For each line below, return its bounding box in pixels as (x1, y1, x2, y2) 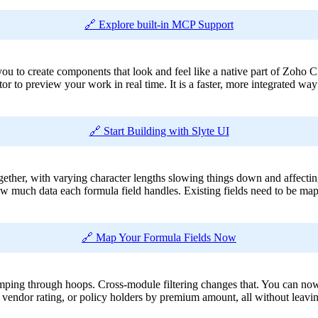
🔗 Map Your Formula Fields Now (82, 231, 236, 244)
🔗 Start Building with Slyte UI (89, 125, 229, 138)
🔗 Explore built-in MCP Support (84, 18, 234, 31)
